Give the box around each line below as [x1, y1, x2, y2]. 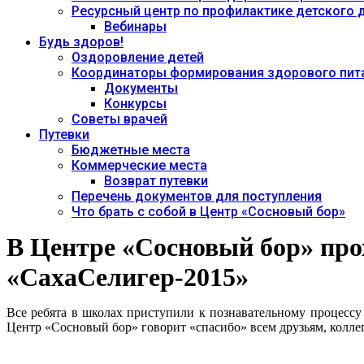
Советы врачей [71, 111, 167, 127]
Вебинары [104, 19, 167, 34]
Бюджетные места [71, 142, 190, 158]
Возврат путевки [104, 173, 208, 188]
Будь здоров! [39, 34, 123, 50]
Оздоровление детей [71, 50, 204, 65]
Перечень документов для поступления [71, 188, 322, 204]
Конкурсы [104, 96, 167, 111]
